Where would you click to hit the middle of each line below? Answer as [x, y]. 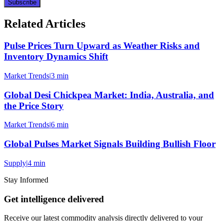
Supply [15, 163]
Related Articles [45, 24]
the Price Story [34, 106]
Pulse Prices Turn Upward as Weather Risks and [102, 46]
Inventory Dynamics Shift [56, 57]
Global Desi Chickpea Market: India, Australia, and [109, 95]
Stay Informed [26, 180]
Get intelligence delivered [54, 199]
